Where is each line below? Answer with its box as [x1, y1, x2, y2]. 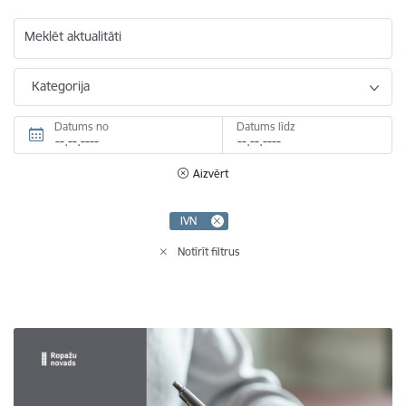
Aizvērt [193, 166, 228, 180]
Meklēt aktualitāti [24, 28, 121, 44]
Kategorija [32, 77, 90, 94]
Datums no [54, 119, 109, 133]
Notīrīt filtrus [178, 244, 240, 258]
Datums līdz [236, 119, 295, 133]
